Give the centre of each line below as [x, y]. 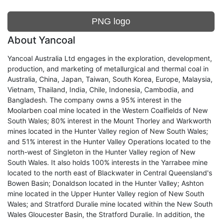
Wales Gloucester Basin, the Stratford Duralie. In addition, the [106, 214]
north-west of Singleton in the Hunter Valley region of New [101, 152]
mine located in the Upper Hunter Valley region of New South [106, 194]
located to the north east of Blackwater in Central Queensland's [110, 173]
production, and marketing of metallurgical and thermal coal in [108, 69]
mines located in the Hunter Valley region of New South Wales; [108, 131]
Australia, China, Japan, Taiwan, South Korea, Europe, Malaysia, [110, 79]
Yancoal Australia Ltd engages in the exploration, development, [110, 58]
